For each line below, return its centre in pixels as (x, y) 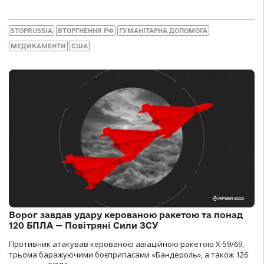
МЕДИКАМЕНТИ (38, 46)
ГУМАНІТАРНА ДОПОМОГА (163, 30)
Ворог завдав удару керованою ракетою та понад (126, 215)
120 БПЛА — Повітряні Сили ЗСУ (84, 226)
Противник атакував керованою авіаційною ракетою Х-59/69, (126, 244)
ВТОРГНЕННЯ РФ (86, 30)
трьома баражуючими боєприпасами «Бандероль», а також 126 (128, 255)
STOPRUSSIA (32, 30)
